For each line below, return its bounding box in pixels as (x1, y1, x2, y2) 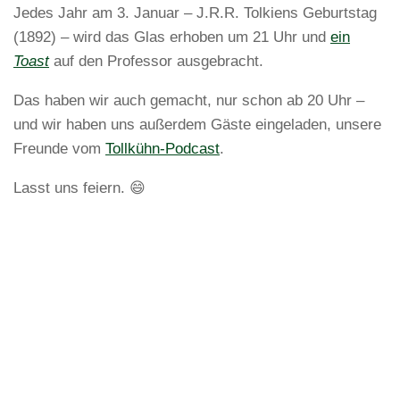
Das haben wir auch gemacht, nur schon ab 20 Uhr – (13, 91, 364, 109)
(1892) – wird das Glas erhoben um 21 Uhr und (13, 28, 330, 46)
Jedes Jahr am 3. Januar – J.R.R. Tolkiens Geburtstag (13, 4, 377, 21)
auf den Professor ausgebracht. (49, 52, 263, 70)
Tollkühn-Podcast (105, 139, 220, 157)
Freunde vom (13, 139, 105, 157)
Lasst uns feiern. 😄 (13, 179, 146, 196)
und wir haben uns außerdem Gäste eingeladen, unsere (13, 115, 381, 133)
